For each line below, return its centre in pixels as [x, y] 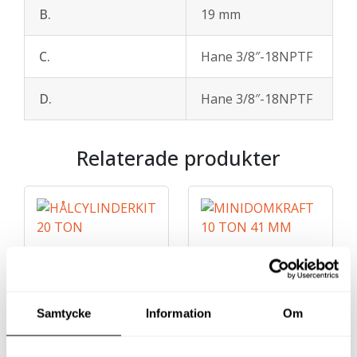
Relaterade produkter [178, 158]
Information [178, 313]
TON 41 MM [225, 342]
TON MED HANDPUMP [93, 342]
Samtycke [64, 313]
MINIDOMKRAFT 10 [248, 327]
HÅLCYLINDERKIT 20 [86, 327]
